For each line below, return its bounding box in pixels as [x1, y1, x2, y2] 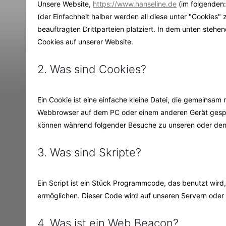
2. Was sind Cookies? [37, 62, 147, 76]
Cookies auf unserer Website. [37, 37, 134, 46]
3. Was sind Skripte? [37, 145, 142, 159]
